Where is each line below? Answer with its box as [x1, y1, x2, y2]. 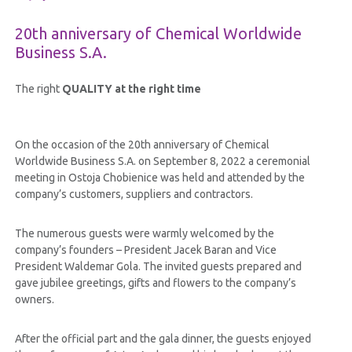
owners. [14, 293, 54, 306]
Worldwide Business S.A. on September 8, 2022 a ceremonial [14, 155, 310, 168]
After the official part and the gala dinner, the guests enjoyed [14, 332, 311, 346]
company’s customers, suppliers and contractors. [14, 188, 253, 201]
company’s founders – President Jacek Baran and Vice [14, 244, 277, 257]
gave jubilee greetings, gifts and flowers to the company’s [14, 277, 296, 290]
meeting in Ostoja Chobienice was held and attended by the [14, 171, 305, 185]
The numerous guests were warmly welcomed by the [14, 227, 274, 240]
